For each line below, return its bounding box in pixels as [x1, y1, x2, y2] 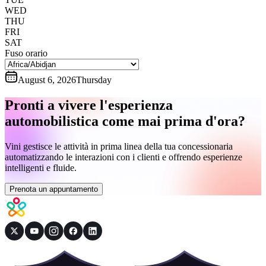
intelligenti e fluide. [5, 162, 77, 173]
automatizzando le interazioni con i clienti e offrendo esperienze [5, 151, 242, 162]
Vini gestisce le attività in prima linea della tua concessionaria [5, 141, 233, 151]
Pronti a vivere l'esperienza [5, 97, 173, 113]
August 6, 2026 [18, 74, 76, 85]
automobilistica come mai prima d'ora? [5, 113, 245, 129]
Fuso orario [5, 47, 47, 58]
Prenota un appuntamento [9, 184, 98, 194]
